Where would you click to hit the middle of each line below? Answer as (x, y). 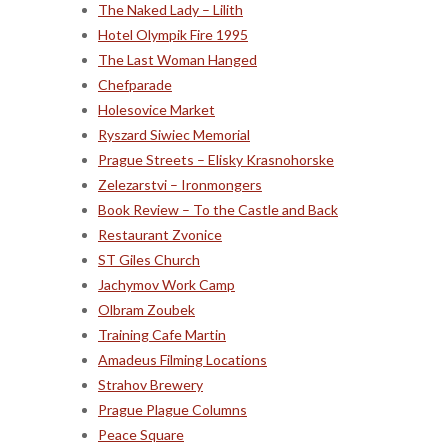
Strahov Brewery (150, 384)
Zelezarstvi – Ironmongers (180, 184)
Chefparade (135, 84)
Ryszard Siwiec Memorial (174, 134)
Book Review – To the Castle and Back (218, 209)
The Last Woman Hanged (177, 59)
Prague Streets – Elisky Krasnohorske (216, 159)
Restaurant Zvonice (160, 234)
